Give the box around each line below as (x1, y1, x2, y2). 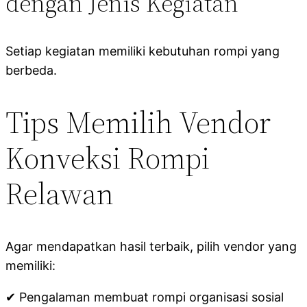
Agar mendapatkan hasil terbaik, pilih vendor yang (5, 238, 297, 254)
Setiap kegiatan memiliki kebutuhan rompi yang (5, 43, 280, 58)
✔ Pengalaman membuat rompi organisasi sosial (5, 289, 284, 304)
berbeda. (5, 62, 57, 77)
